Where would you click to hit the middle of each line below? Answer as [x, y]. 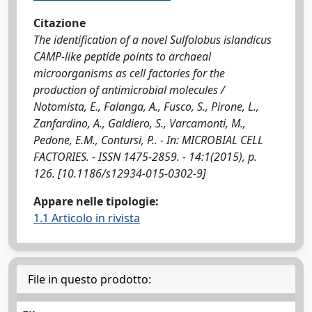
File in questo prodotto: [89, 279]
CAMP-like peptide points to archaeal [122, 56]
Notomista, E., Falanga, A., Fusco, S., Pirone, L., [146, 106]
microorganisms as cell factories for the [129, 73]
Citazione [60, 23]
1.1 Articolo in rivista [87, 218]
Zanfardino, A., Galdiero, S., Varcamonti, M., [140, 123]
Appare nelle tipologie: [96, 201]
